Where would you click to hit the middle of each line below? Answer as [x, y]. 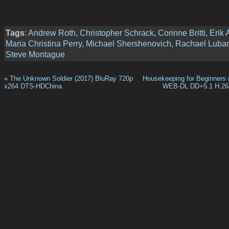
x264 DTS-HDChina [33, 86]
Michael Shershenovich [129, 44]
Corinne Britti [182, 33]
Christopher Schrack [117, 33]
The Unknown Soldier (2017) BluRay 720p [71, 78]
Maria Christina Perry [44, 44]
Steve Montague [35, 54]
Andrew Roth [52, 33]
